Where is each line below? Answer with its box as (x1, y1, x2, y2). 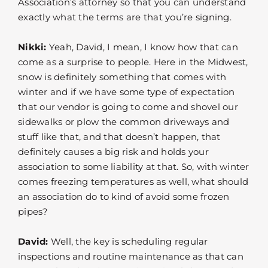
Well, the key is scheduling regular (48, 236, 208, 248)
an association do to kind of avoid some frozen (18, 191, 230, 203)
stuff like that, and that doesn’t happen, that (18, 131, 221, 143)
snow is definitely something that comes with (18, 71, 226, 83)
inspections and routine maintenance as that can (18, 251, 243, 263)
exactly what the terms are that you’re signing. (18, 11, 232, 23)
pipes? (18, 206, 48, 218)
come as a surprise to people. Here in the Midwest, (18, 56, 248, 68)
